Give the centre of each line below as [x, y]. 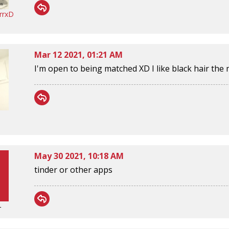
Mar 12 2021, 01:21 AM [78, 54]
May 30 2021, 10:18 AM [79, 156]
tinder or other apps [73, 169]
